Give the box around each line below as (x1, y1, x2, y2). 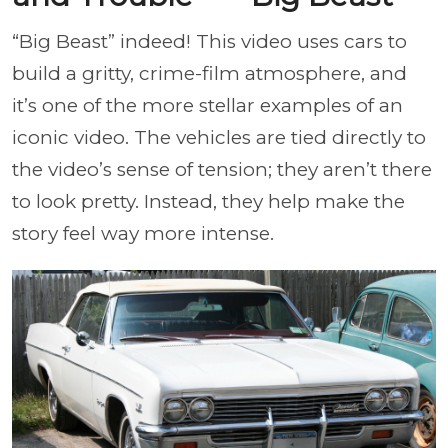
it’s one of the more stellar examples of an (12, 94, 403, 117)
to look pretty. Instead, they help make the (12, 190, 405, 213)
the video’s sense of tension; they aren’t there (12, 158, 432, 181)
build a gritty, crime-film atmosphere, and (12, 62, 407, 85)
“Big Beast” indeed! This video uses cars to (12, 30, 407, 53)
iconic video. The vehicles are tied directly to (12, 126, 426, 149)
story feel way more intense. (12, 222, 274, 245)
